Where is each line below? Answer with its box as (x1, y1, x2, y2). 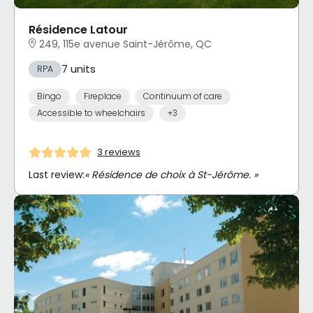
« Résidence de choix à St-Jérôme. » (85, 167, 258, 182)
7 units (61, 61, 96, 76)
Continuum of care (143, 90, 222, 103)
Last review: (29, 167, 85, 182)
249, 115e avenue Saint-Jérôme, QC (39, 36, 212, 51)
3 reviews (97, 145, 140, 159)
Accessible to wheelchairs (37, 106, 145, 119)
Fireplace (83, 90, 122, 103)
